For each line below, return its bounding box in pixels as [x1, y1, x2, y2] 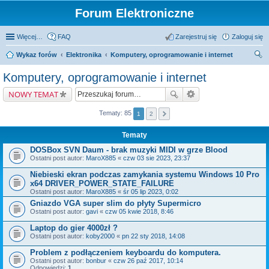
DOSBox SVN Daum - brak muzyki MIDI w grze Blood [30, 145, 228, 154]
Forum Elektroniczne [75, 7, 194, 20]
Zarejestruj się [175, 33, 217, 40]
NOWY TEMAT [8, 89, 58, 100]
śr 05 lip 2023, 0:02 [123, 188, 178, 195]
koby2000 [86, 232, 115, 240]
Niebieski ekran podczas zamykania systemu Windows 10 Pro [30, 170, 259, 179]
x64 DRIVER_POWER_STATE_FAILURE [30, 179, 174, 188]
